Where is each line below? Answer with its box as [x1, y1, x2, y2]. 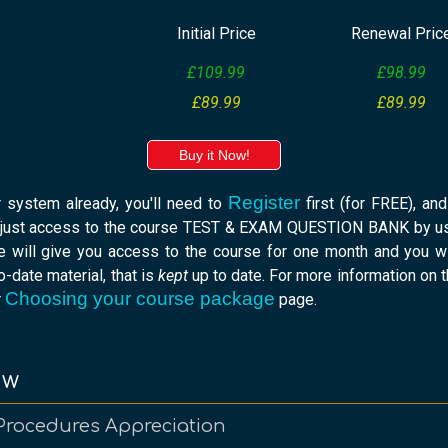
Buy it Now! [178, 147, 250, 164]
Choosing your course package [5, 288, 275, 310]
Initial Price [176, 24, 256, 44]
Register [228, 192, 300, 214]
